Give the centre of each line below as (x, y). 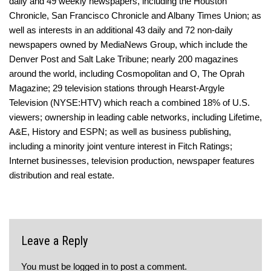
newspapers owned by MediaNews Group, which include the (128, 45)
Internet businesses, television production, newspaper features (132, 161)
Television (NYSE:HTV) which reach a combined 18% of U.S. (129, 103)
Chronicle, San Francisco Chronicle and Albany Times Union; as (135, 16)
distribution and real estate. (62, 175)
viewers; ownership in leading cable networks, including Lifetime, (135, 117)
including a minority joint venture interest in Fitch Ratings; (121, 146)
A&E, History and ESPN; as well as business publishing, (120, 132)
